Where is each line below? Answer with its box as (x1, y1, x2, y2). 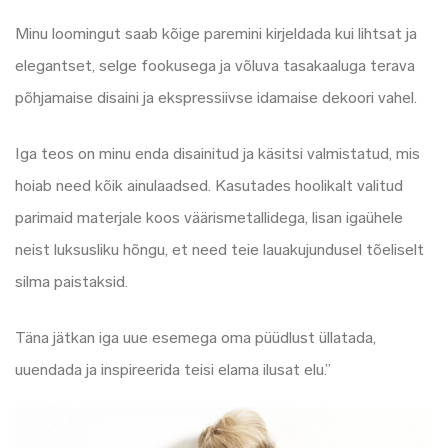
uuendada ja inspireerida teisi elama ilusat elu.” (15, 363, 331, 379)
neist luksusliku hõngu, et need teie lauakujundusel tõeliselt (15, 243, 424, 259)
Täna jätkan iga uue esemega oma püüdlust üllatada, (15, 331, 376, 347)
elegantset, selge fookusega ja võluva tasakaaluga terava (15, 59, 415, 75)
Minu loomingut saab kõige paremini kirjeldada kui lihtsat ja (15, 27, 417, 43)
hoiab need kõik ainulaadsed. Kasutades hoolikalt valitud (15, 179, 403, 195)
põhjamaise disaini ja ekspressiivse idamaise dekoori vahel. (15, 91, 417, 107)
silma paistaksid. (15, 275, 128, 291)
